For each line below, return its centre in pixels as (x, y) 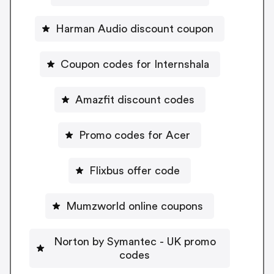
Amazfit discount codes (135, 99)
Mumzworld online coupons (135, 206)
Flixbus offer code (135, 170)
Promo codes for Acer (135, 135)
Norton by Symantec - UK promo (135, 241)
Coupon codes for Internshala (135, 64)
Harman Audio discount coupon (135, 28)
